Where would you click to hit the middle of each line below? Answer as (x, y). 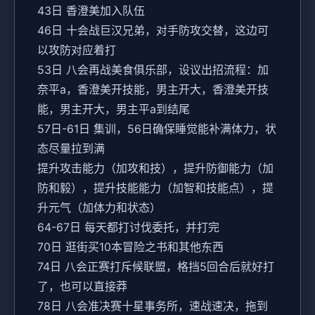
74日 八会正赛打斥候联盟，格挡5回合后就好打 (156, 267)
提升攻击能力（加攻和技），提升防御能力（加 (155, 168)
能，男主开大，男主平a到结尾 (114, 109)
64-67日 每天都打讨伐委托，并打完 (128, 227)
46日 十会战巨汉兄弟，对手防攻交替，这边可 (153, 31)
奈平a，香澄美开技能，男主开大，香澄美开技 (153, 90)
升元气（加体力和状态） (99, 208)
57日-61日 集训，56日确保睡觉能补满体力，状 (157, 129)
